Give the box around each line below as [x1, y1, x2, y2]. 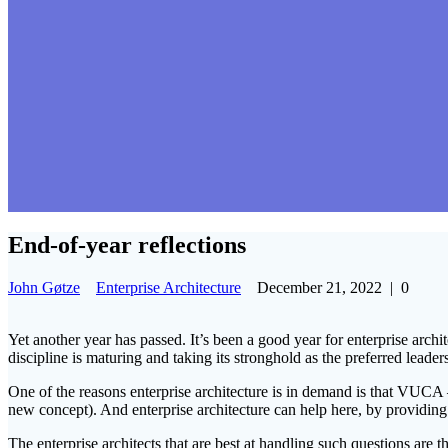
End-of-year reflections [8, 231, 246, 258]
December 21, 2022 [257, 278, 382, 296]
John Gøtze [8, 278, 80, 296]
